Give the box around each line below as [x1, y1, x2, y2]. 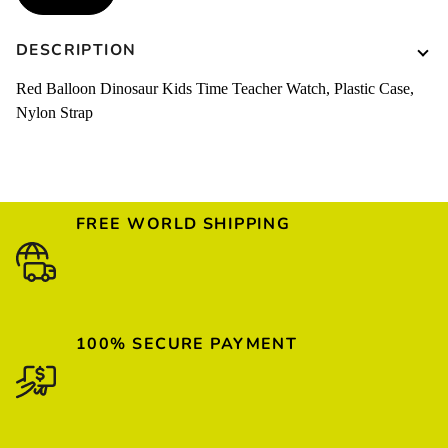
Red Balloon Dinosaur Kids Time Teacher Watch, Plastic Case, [16, 79, 414, 97]
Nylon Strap [16, 103, 97, 121]
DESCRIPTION [16, 39, 137, 62]
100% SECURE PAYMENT [76, 332, 298, 355]
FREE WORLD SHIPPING [76, 212, 291, 235]
